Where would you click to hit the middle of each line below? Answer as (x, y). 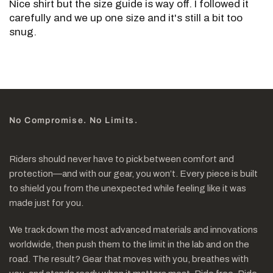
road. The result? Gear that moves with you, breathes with (129, 259)
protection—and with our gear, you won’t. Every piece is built (134, 173)
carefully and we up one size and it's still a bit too (126, 18)
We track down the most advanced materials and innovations (134, 229)
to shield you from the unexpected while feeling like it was (128, 188)
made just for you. (47, 203)
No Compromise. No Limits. (73, 120)
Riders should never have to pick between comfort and (122, 159)
